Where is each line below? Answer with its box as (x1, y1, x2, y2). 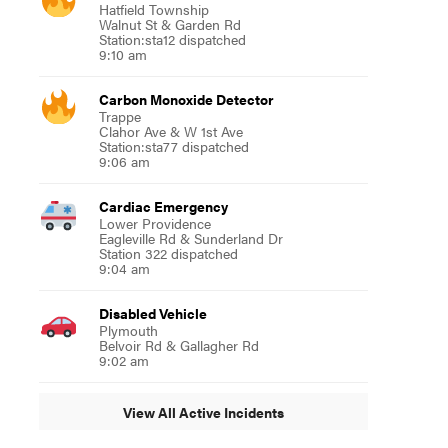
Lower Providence (98, 213, 211, 233)
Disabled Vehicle (98, 303, 207, 323)
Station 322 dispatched (98, 243, 238, 263)
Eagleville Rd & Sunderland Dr (98, 228, 283, 248)
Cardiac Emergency (98, 196, 228, 216)
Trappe (98, 106, 141, 126)
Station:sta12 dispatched (98, 29, 246, 49)
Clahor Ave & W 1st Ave (98, 121, 243, 141)
